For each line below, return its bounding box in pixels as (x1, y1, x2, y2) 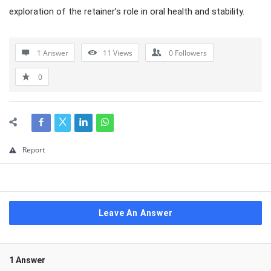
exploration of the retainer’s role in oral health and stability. (9, 6, 244, 17)
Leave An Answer (98, 208, 173, 218)
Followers (175, 48, 207, 58)
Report (22, 145, 45, 155)
